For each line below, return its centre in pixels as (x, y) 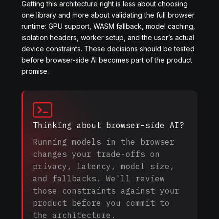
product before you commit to (101, 203)
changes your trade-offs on (96, 154)
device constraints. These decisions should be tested (108, 49)
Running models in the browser (104, 142)
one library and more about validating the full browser (108, 15)
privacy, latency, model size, (104, 166)
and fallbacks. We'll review (99, 178)
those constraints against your (106, 191)
